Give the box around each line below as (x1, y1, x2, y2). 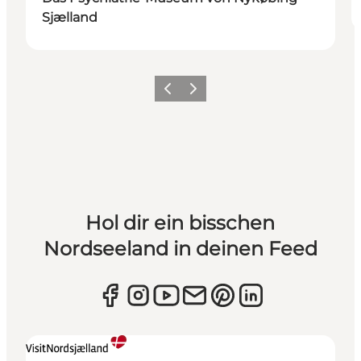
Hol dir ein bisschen (85, 210, 276, 234)
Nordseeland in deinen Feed (43, 236, 317, 260)
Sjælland (42, 9, 98, 25)
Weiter (182, 87, 214, 100)
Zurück (156, 87, 192, 100)
